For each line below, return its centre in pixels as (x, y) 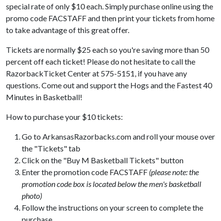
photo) (32, 196)
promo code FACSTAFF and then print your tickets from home (110, 18)
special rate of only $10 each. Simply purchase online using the (110, 6)
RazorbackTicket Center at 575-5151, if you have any (96, 73)
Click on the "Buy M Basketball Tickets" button (103, 160)
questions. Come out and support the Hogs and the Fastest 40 (109, 85)
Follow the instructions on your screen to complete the (112, 207)
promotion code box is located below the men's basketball (111, 184)
